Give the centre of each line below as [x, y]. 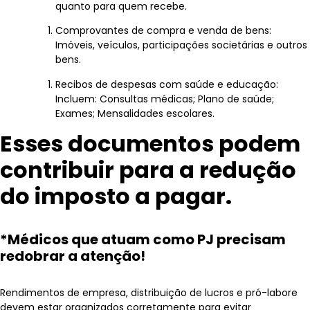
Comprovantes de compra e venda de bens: [163, 31]
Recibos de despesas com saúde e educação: [167, 84]
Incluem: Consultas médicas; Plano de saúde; [165, 99]
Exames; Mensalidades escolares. [135, 113]
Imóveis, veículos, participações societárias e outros [181, 45]
